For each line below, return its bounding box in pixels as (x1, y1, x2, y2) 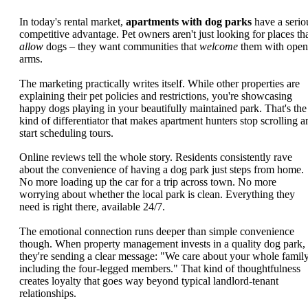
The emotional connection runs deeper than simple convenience (19, 225, 294, 237)
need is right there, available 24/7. (19, 201, 165, 213)
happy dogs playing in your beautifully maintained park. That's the (19, 102, 307, 114)
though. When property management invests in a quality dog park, (19, 237, 305, 250)
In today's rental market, (19, 16, 126, 28)
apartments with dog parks (126, 16, 252, 28)
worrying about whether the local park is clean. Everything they (19, 188, 295, 201)
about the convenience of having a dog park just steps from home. (19, 164, 304, 176)
